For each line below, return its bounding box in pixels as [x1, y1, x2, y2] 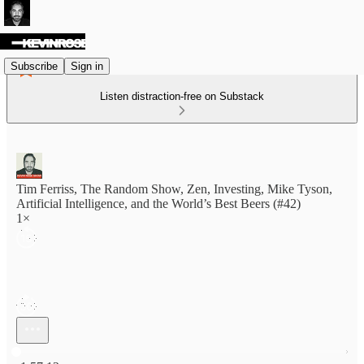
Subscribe [11, 59, 58, 72]
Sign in [71, 59, 103, 72]
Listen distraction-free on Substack [100, 90, 264, 102]
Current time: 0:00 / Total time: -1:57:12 [15, 343, 219, 357]
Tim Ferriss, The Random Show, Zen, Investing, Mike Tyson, [16, 182, 332, 196]
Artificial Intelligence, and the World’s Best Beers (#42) [16, 197, 301, 210]
